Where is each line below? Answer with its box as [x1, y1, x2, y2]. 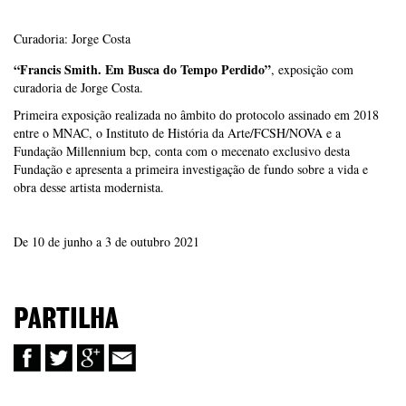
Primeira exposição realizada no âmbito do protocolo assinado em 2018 [14, 105, 379, 123]
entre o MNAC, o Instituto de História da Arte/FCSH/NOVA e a [14, 123, 341, 141]
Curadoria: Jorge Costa [14, 29, 130, 47]
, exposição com [271, 60, 353, 78]
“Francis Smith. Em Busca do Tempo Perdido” [14, 59, 271, 79]
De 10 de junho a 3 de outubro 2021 [14, 232, 199, 250]
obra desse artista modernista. [14, 178, 164, 196]
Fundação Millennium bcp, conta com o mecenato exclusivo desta [14, 141, 350, 159]
